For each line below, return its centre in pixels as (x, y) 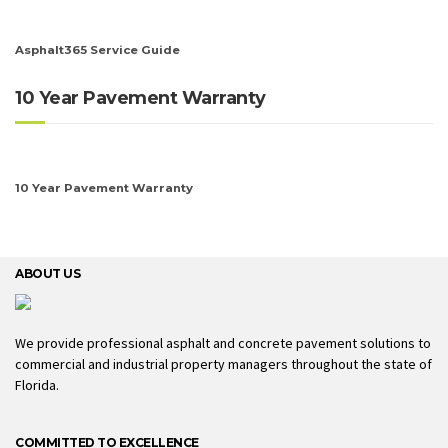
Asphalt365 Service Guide (97, 50)
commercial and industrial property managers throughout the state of (223, 363)
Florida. (37, 384)
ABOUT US (47, 273)
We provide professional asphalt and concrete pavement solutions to (223, 342)
